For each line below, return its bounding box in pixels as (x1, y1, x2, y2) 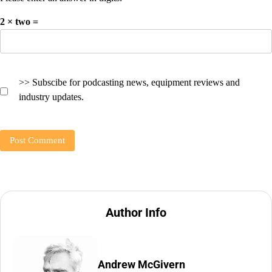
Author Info (106, 205, 166, 220)
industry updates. (19, 92, 84, 102)
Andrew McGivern (98, 257, 185, 271)
